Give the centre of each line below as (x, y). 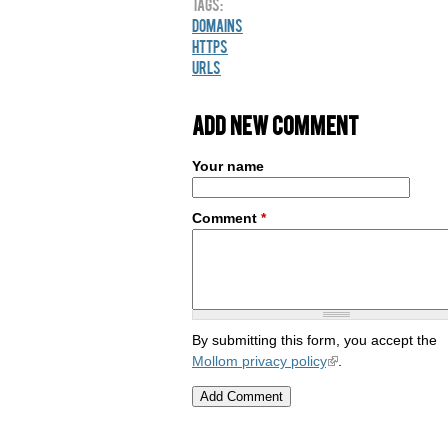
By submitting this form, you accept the (314, 340)
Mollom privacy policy (259, 361)
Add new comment (275, 124)
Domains (217, 25)
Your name (228, 166)
